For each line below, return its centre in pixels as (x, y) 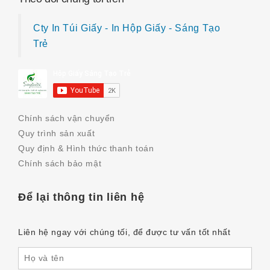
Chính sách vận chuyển (67, 118)
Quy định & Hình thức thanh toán (86, 148)
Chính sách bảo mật (60, 163)
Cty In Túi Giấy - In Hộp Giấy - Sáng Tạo (127, 28)
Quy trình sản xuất (57, 133)
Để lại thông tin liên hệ (81, 197)
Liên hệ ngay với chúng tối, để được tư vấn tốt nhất (124, 232)
